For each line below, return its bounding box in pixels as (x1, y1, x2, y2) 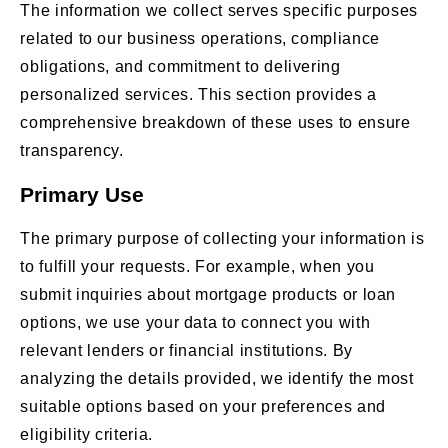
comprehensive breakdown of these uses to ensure (20, 113, 411, 131)
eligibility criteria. (20, 425, 153, 443)
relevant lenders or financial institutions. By (20, 341, 353, 359)
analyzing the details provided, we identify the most (20, 369, 414, 387)
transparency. (20, 141, 124, 159)
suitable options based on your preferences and (20, 397, 386, 415)
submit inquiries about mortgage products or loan (20, 285, 397, 303)
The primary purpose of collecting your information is (20, 229, 425, 247)
